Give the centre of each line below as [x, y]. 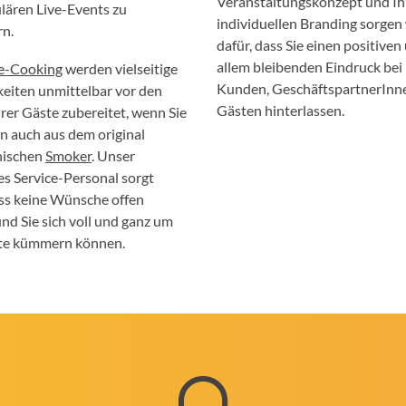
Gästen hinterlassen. [282, 110]
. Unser [113, 155]
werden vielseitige [120, 68]
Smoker [68, 155]
